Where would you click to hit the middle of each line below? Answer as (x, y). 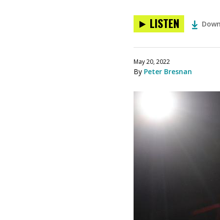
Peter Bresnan (168, 71)
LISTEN (165, 23)
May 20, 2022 (152, 62)
